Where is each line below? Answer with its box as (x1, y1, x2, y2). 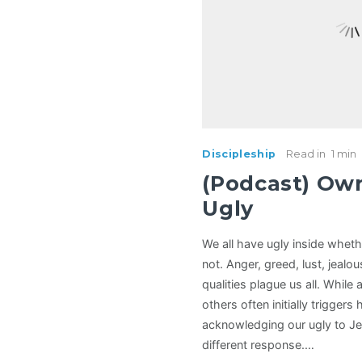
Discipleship (202, 147, 276, 160)
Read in (286, 147, 326, 160)
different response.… (202, 337, 315, 351)
